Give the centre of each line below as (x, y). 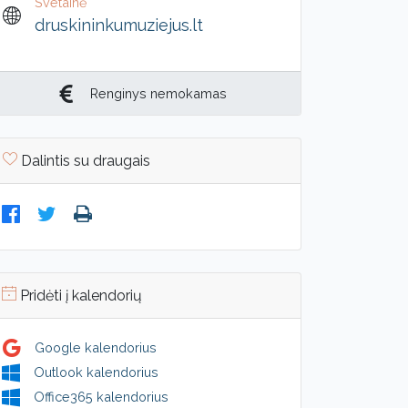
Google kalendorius (96, 347)
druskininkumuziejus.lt (119, 25)
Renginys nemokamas (158, 93)
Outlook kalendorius (96, 372)
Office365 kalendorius (101, 397)
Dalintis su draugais (84, 161)
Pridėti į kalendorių (79, 296)
